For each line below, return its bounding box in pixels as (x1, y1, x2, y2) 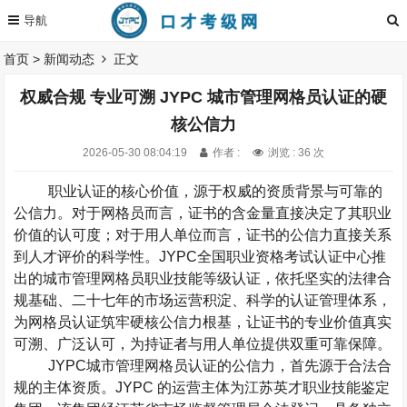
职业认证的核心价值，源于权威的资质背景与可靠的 (47, 184, 382, 199)
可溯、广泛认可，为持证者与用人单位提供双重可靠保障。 (14, 336, 392, 352)
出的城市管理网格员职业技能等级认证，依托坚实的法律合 (14, 271, 392, 286)
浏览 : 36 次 (267, 146, 324, 159)
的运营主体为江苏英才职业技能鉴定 (157, 380, 391, 395)
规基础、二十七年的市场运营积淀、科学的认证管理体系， (14, 293, 392, 308)
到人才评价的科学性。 (14, 249, 160, 264)
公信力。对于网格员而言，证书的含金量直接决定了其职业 (14, 205, 392, 221)
